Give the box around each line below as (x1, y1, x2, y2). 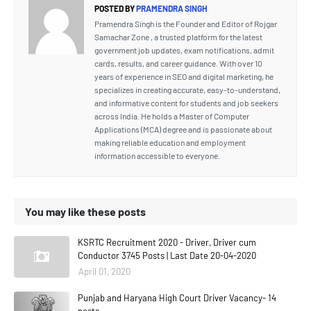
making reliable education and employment (94, 137, 246, 147)
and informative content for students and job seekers (94, 98, 278, 108)
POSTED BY (94, 3, 135, 13)
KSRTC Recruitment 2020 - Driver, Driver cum (78, 237, 256, 248)
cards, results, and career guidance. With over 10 (94, 58, 262, 68)
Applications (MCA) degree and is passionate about (94, 124, 272, 134)
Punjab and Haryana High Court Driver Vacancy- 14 (78, 292, 276, 303)
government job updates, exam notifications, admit (94, 45, 274, 55)
